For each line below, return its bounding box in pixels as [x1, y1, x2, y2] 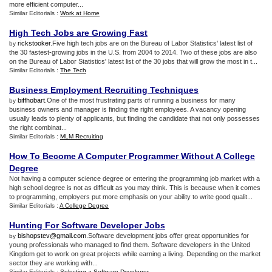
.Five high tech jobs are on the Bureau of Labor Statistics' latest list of [50, 39, 253, 47]
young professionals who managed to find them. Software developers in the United [9, 241, 250, 248]
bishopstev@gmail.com [18, 232, 86, 239]
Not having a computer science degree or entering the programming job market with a [9, 175, 260, 182]
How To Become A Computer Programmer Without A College [9, 151, 255, 161]
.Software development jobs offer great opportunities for [86, 232, 249, 239]
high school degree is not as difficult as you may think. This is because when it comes [9, 184, 260, 191]
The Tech [60, 67, 86, 73]
